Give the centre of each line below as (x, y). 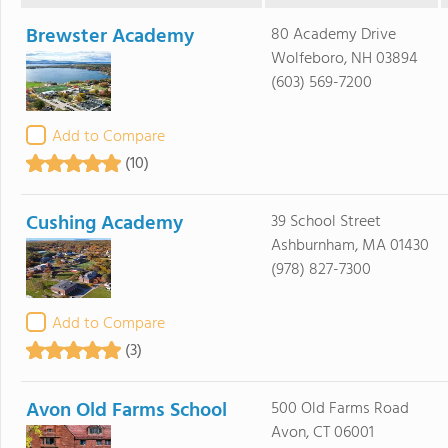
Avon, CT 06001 (322, 432)
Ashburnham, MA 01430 (349, 245)
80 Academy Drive (333, 34)
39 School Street (325, 221)
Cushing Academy (104, 223)
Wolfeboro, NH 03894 (344, 58)
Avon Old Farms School (126, 410)
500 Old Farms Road (339, 408)
